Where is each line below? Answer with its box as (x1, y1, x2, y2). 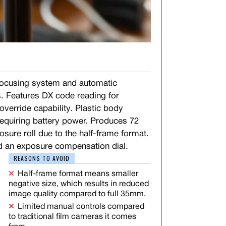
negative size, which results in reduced (8, 180, 149, 188)
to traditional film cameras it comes (8, 213, 136, 220)
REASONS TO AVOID (13, 153, 70, 162)
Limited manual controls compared (17, 203, 144, 210)
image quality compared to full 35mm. (8, 190, 146, 198)
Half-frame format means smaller (17, 170, 138, 178)
